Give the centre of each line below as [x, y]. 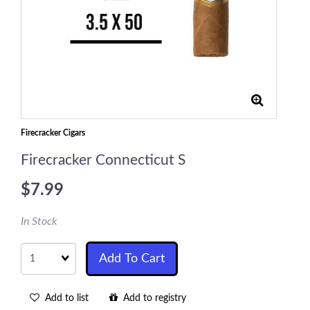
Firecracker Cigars [53, 133]
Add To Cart [132, 259]
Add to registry [152, 298]
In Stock [39, 221]
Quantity [39, 248]
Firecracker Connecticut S [103, 160]
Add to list [64, 298]
